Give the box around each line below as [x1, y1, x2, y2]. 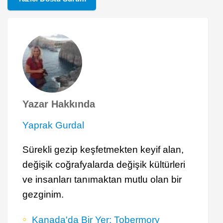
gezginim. [22, 189, 64, 200]
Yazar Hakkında [22, 98, 95, 110]
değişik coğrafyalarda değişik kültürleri [22, 159, 185, 170]
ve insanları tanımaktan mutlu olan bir [22, 174, 182, 185]
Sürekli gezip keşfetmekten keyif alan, [22, 144, 184, 155]
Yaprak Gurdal [22, 119, 84, 130]
